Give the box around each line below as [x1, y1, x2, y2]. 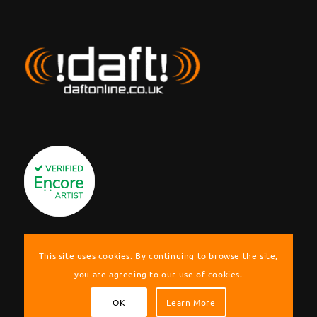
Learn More [166, 296, 216, 309]
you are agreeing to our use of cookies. [74, 268, 243, 280]
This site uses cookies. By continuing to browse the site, [38, 250, 279, 262]
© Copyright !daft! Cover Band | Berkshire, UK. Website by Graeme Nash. [23, 301, 277, 313]
